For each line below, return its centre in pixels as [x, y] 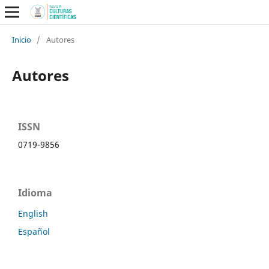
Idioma [35, 192]
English [33, 213]
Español [34, 231]
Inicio [21, 39]
